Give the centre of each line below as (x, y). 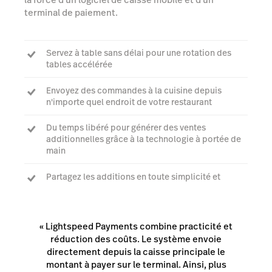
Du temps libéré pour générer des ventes (126, 128)
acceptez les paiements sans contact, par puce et (144, 188)
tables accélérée (79, 65)
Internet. (63, 211)
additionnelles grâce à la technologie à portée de (144, 139)
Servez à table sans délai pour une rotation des (139, 53)
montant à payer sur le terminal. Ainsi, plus (136, 264)
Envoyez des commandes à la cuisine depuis (134, 90)
